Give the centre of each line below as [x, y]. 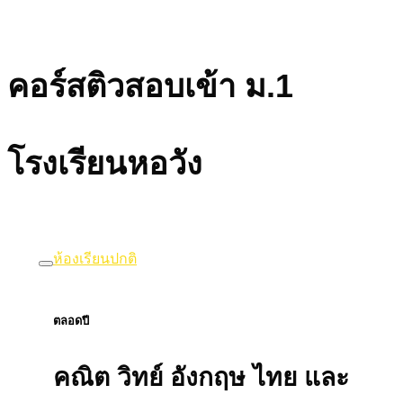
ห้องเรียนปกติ [95, 259]
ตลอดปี [71, 321]
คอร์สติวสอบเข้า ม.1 [150, 85]
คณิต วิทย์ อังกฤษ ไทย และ [201, 378]
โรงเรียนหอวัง [105, 164]
